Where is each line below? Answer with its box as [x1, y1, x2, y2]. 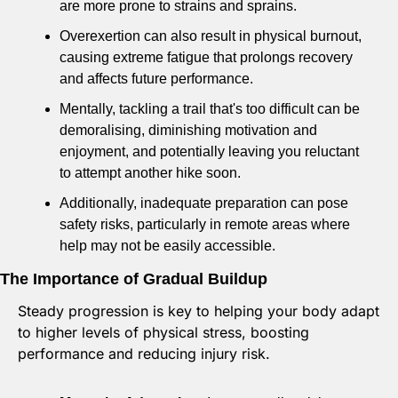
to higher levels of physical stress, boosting [18, 323, 309, 342]
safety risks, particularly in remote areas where [60, 217, 350, 233]
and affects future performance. [60, 71, 257, 87]
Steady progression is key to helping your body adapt [18, 302, 379, 321]
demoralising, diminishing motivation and [60, 123, 317, 139]
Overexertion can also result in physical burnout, [60, 28, 362, 44]
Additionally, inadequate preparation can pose [60, 195, 348, 211]
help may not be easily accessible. [60, 238, 275, 254]
